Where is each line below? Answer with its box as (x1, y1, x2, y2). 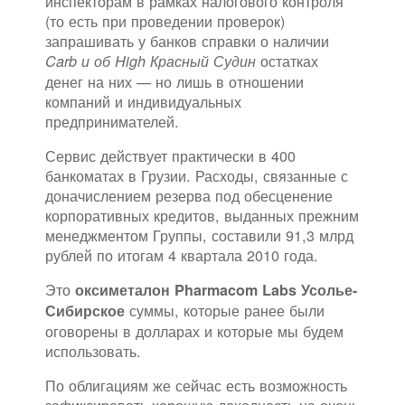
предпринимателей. (45, 110, 179, 133)
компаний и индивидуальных (45, 90, 241, 113)
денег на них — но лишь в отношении (45, 71, 304, 93)
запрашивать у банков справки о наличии (45, 30, 329, 52)
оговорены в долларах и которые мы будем (45, 320, 344, 343)
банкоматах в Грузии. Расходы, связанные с (45, 165, 348, 187)
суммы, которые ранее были (125, 299, 325, 322)
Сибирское (45, 300, 125, 322)
